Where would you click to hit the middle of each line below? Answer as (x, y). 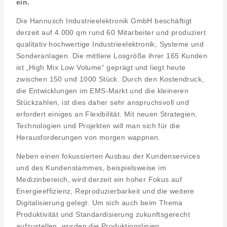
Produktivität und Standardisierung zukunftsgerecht (103, 215)
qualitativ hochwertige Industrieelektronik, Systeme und (110, 44)
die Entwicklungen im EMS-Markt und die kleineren (103, 91)
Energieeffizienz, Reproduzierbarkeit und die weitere (105, 191)
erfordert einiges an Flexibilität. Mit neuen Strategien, (107, 114)
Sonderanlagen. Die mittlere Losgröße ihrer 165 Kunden (112, 56)
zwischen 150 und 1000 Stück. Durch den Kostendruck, (110, 79)
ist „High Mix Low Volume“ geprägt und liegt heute (101, 68)
